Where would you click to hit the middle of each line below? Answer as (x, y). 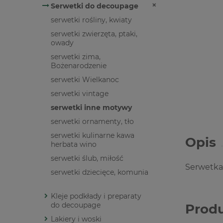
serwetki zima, (76, 57)
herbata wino (74, 145)
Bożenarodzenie (79, 66)
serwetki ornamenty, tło (92, 122)
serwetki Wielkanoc (85, 80)
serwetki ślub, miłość (87, 159)
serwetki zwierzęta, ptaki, (94, 34)
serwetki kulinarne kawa (93, 136)
